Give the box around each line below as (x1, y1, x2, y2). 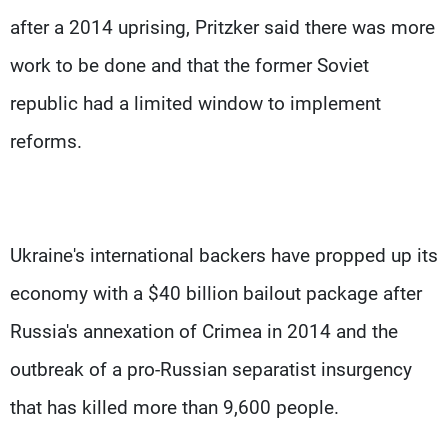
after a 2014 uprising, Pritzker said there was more (10, 15, 435, 39)
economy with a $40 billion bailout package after (10, 281, 422, 305)
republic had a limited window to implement (10, 91, 381, 115)
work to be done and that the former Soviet (10, 53, 369, 77)
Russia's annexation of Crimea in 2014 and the (10, 319, 398, 343)
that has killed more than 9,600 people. (10, 395, 339, 419)
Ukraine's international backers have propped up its (10, 243, 438, 267)
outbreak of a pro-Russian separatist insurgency (10, 357, 412, 381)
